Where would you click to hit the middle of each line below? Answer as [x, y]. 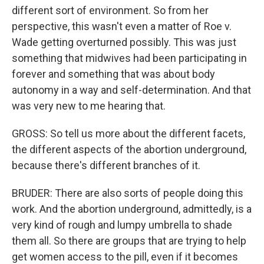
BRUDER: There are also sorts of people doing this [128, 193]
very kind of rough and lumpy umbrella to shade [122, 225]
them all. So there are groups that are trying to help [129, 241]
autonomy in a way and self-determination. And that [131, 90]
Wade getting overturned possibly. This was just [124, 42]
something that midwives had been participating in [129, 58]
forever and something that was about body [113, 74]
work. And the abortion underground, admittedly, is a [132, 209]
